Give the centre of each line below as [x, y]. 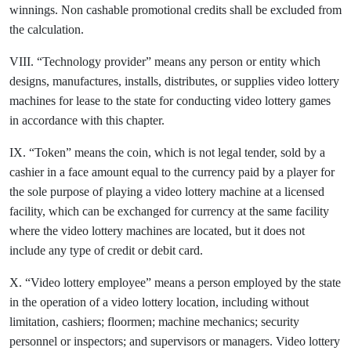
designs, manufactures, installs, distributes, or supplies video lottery [174, 81]
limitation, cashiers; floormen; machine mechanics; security [154, 322]
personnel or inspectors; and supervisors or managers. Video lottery [175, 341]
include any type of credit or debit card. [106, 250]
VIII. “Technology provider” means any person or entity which [165, 62]
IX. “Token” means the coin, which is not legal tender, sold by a [167, 152]
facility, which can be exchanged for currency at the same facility [169, 211]
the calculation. [47, 29]
